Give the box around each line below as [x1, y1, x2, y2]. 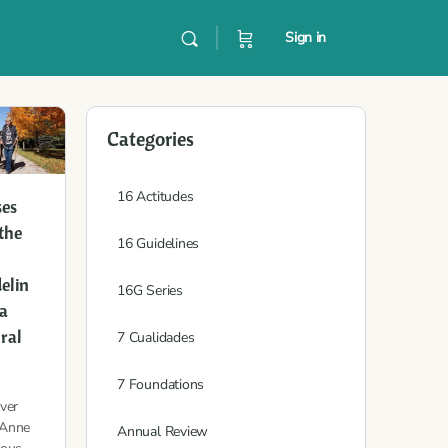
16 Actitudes [117, 187, 194, 206]
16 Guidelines [117, 234, 200, 253]
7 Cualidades [117, 328, 195, 347]
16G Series [117, 281, 183, 300]
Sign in [285, 28, 326, 47]
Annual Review [117, 422, 209, 441]
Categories [107, 126, 194, 151]
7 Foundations [117, 375, 205, 394]
